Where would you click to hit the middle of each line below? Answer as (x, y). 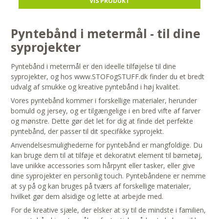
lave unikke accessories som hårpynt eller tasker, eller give (103, 166)
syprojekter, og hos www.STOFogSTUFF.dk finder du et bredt (108, 77)
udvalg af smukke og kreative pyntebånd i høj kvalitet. (96, 87)
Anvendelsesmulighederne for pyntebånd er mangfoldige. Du (107, 145)
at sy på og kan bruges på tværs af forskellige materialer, (101, 186)
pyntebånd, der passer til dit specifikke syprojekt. (88, 131)
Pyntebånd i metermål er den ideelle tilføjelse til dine (94, 66)
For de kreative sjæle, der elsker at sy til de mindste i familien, (109, 210)
